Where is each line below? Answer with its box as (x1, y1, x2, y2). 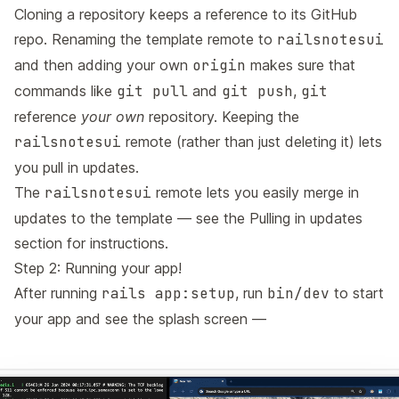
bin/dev (267, 284, 330, 303)
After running (14, 284, 102, 302)
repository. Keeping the (144, 108, 299, 126)
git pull (117, 82, 188, 101)
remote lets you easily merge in (151, 183, 359, 201)
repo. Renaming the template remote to (14, 30, 277, 48)
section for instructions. (14, 234, 168, 252)
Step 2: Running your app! (14, 259, 182, 277)
